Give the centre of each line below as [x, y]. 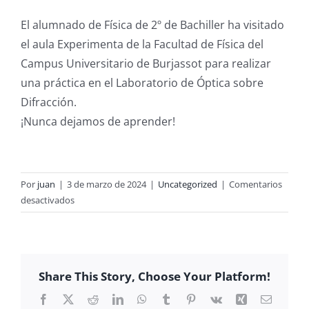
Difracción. [49, 102]
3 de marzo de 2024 [107, 184]
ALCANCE [93, 247]
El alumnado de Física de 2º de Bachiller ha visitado [152, 24]
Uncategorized [188, 184]
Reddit [112, 298]
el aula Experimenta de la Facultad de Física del [142, 44]
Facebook [69, 298]
